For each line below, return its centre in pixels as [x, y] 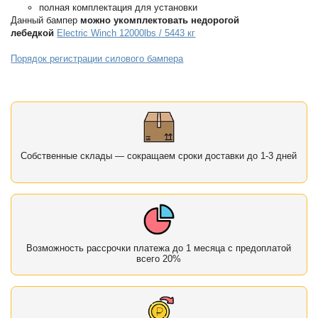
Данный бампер [46, 21]
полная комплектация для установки [119, 8]
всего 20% [159, 259]
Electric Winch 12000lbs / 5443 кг [126, 33]
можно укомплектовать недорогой [160, 21]
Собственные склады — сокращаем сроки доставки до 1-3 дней [159, 156]
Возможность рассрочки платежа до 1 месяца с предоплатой [159, 248]
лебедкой [33, 33]
